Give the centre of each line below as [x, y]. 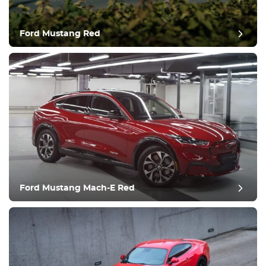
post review [133, 53]
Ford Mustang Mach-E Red [77, 188]
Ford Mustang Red [60, 34]
